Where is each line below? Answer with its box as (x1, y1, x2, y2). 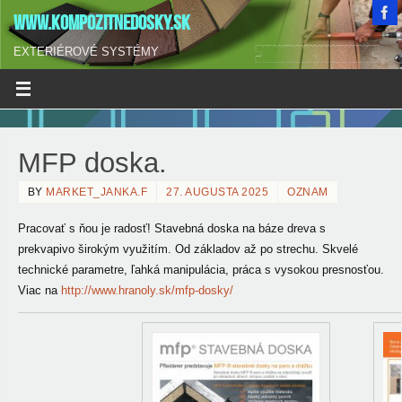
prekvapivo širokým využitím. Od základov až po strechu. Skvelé (17, 242, 358, 256)
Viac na (17, 284, 61, 297)
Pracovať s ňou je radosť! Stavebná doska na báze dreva (17, 222, 316, 235)
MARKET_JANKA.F (46, 185, 148, 198)
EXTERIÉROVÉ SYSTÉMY (13, 46, 159, 58)
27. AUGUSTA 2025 (166, 185, 269, 198)
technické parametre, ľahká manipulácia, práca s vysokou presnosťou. (17, 263, 384, 276)
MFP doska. (17, 146, 167, 178)
